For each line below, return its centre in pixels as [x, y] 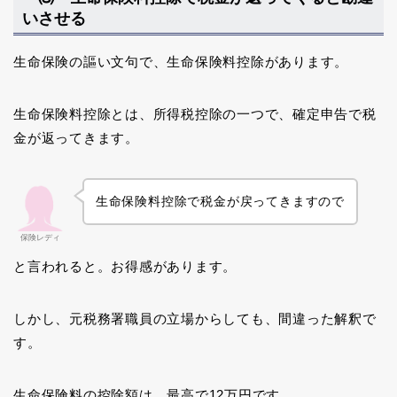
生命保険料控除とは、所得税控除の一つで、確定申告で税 [195, 113]
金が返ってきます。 [76, 137]
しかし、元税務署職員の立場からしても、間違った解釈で [195, 319]
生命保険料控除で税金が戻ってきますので [220, 202]
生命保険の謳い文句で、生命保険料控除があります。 [181, 61]
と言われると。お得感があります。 [125, 267]
